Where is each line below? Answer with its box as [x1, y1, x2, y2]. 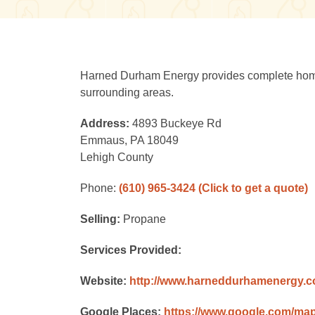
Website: [80, 275, 129, 287]
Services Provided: [80, 244, 181, 256]
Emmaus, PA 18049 [80, 134, 179, 146]
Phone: [80, 182, 119, 194]
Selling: [80, 213, 123, 225]
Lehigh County [80, 151, 153, 163]
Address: [80, 117, 132, 129]
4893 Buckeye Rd [132, 117, 221, 129]
